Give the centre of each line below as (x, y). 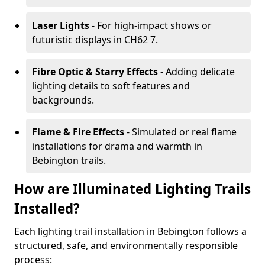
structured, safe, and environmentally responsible (126, 245)
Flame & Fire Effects (78, 132)
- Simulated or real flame (180, 132)
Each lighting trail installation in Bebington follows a (130, 231)
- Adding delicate (196, 72)
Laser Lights (61, 25)
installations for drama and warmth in (117, 146)
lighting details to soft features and (111, 86)
